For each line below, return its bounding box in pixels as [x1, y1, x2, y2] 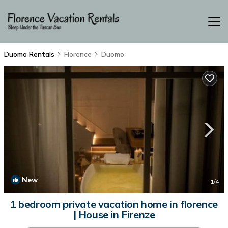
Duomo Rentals [4, 50, 56, 59]
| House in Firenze [73, 208, 155, 221]
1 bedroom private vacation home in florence [10, 197, 218, 210]
